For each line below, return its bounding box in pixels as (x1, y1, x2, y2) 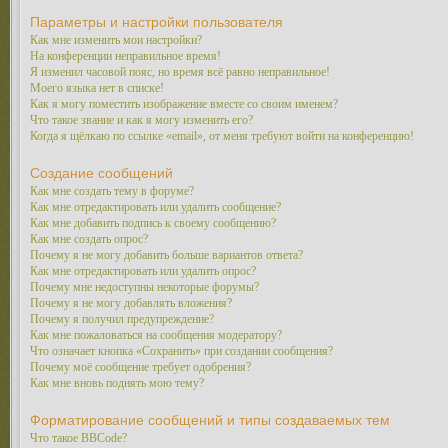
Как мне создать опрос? (30, 232, 148, 246)
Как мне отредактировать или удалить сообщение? (30, 200, 281, 214)
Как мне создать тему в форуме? (30, 184, 194, 198)
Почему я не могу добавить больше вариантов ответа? (30, 248, 303, 262)
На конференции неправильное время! (30, 49, 221, 63)
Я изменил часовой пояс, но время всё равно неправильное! (30, 65, 330, 79)
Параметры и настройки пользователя (30, 14, 283, 30)
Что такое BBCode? (30, 431, 127, 445)
